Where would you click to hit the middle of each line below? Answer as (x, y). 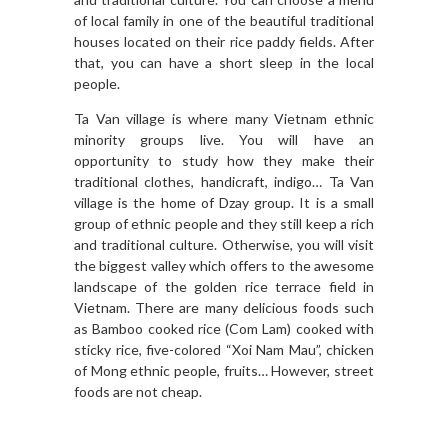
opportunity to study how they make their (224, 161)
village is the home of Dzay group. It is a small (224, 203)
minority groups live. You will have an (224, 140)
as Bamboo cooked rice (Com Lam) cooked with (224, 329)
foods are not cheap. (138, 392)
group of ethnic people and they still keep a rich (224, 224)
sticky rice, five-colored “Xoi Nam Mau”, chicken (224, 350)
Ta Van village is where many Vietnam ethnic (224, 119)
